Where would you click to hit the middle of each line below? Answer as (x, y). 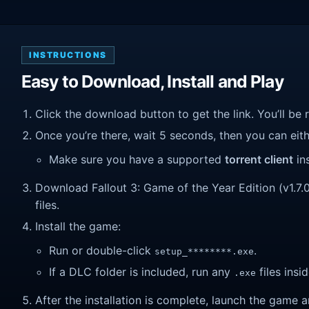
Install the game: (78, 226)
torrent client (259, 160)
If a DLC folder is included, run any (141, 271)
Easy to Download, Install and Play (152, 82)
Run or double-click (102, 251)
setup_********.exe (204, 252)
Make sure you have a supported (137, 160)
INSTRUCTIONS (68, 55)
